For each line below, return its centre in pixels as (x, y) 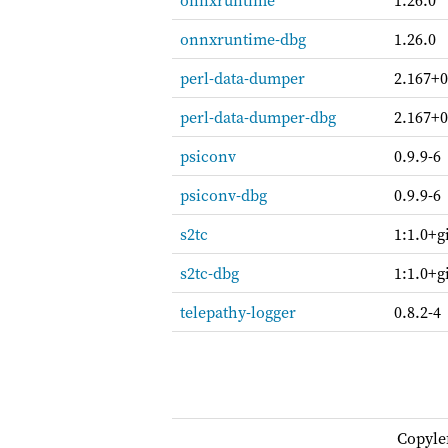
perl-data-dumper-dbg (258, 117)
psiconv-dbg (223, 195)
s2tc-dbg (209, 273)
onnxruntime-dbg (243, 39)
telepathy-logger (238, 312)
